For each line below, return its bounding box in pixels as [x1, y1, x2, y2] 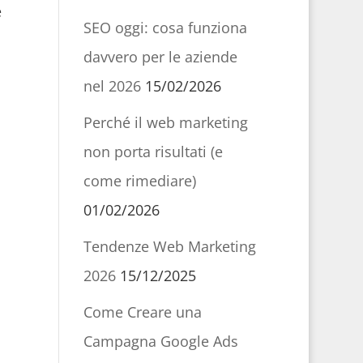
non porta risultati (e [83, 142, 223, 161]
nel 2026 [83, 76, 141, 96]
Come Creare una [83, 302, 202, 322]
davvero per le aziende [83, 47, 237, 66]
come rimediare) [83, 171, 196, 190]
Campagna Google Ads [83, 331, 238, 351]
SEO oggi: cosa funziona [83, 18, 247, 37]
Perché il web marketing [83, 113, 248, 132]
